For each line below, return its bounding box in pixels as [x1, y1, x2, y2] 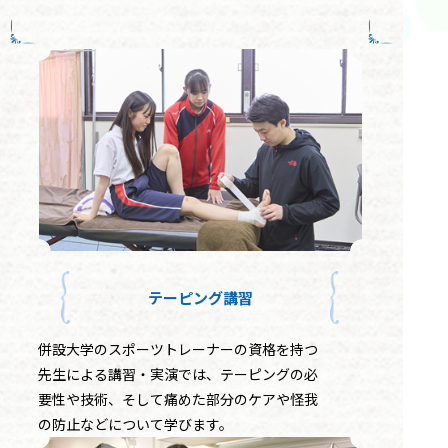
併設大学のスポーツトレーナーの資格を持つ [38, 339, 318, 360]
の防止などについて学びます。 [38, 414, 233, 435]
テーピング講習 [147, 287, 253, 309]
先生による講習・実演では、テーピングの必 [38, 364, 318, 385]
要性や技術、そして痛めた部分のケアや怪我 [38, 389, 318, 410]
